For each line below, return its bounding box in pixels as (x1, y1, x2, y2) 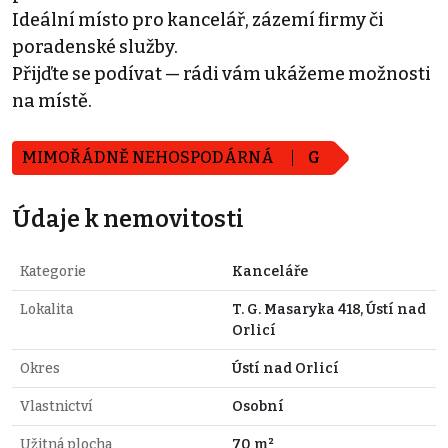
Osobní (232, 397, 284, 415)
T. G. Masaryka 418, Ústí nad (232, 300, 426, 318)
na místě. (12, 89, 92, 112)
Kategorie (20, 262, 86, 280)
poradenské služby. (12, 35, 178, 58)
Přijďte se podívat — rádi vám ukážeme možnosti (12, 62, 431, 85)
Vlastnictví (20, 397, 92, 415)
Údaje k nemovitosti (12, 204, 244, 233)
